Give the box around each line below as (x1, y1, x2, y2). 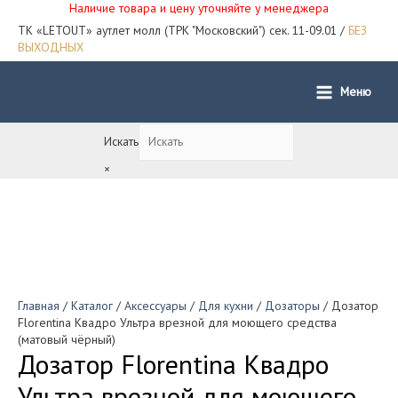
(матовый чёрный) (18, 331, 115, 348)
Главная (18, 298, 60, 314)
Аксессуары (124, 298, 187, 314)
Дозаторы (265, 298, 320, 314)
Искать (103, 133, 139, 150)
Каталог (71, 298, 113, 314)
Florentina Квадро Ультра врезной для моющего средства (18, 314, 337, 331)
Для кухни (198, 298, 253, 314)
